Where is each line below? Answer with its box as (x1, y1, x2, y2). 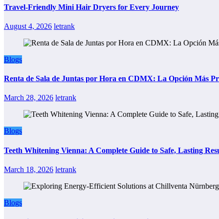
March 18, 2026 (4, 165, 53, 174)
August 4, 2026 (4, 22, 52, 30)
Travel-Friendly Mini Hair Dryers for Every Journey (4, 2, 179, 11)
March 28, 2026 (4, 93, 53, 102)
